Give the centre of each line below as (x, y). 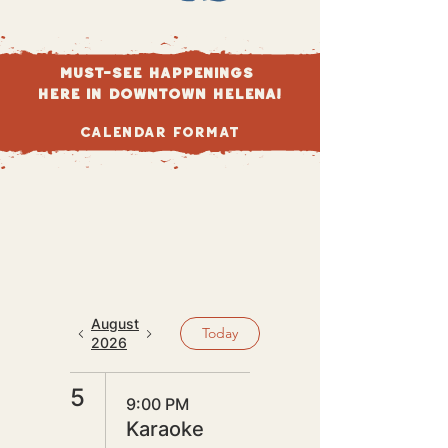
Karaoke (165, 429)
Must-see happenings (159, 73)
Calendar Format (159, 132)
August (115, 323)
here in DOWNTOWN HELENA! (159, 94)
